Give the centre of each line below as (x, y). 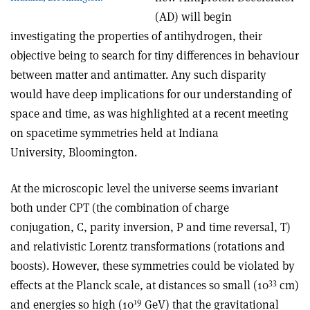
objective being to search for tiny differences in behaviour (155, 55)
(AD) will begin (193, 17)
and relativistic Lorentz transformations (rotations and (148, 246)
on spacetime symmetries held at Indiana (115, 133)
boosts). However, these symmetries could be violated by (153, 266)
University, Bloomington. (74, 152)
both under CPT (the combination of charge (120, 208)
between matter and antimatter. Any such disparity (138, 75)
